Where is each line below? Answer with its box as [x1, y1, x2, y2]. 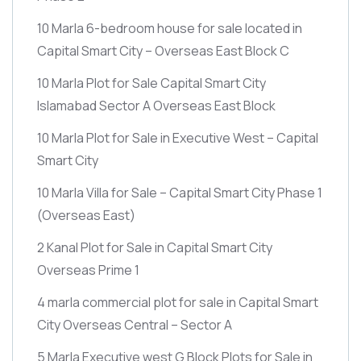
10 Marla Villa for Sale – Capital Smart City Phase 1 [37, 183, 322, 201]
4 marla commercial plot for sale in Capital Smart [37, 293, 318, 311]
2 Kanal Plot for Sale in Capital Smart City [37, 238, 272, 256]
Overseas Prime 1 [37, 260, 139, 279]
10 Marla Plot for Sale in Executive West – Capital [37, 128, 318, 147]
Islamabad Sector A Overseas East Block [37, 96, 276, 114]
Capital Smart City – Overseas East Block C [37, 41, 289, 60]
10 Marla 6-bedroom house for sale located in [37, 19, 302, 37]
